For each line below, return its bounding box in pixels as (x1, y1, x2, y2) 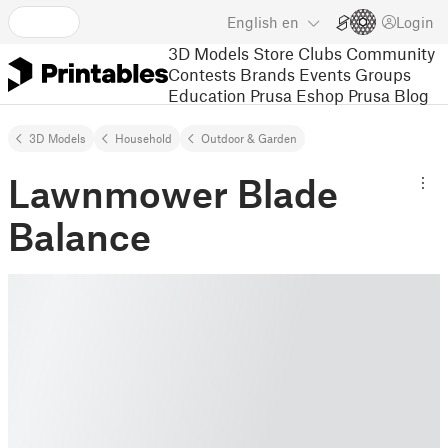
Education (168, 84, 246, 105)
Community (346, 42, 435, 63)
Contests (168, 63, 236, 84)
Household (115, 131, 172, 145)
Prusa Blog (348, 84, 429, 105)
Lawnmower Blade (8, 170, 338, 216)
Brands (240, 63, 295, 84)
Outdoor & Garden (201, 131, 297, 145)
